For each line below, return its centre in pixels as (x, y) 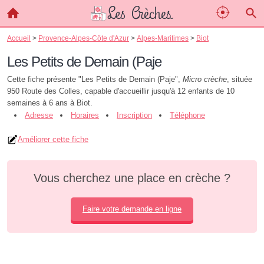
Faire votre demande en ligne (132, 209)
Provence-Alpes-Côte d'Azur (84, 38)
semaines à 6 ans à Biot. (50, 103)
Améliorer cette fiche (53, 139)
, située (240, 79)
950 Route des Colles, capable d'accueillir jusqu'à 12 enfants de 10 (121, 91)
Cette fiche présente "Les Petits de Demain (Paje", (95, 79)
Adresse (39, 115)
